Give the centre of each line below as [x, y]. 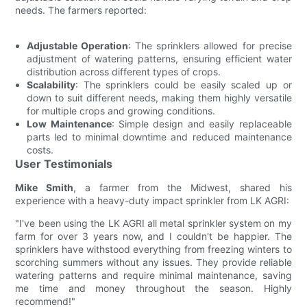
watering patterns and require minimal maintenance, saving [153, 275]
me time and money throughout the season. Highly [153, 288]
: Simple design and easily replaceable [201, 123]
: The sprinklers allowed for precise [210, 45]
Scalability [51, 84]
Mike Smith [45, 187]
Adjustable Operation [78, 45]
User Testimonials [64, 163]
